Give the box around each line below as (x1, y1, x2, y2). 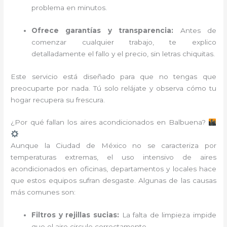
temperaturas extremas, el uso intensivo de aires (11, 153, 216, 162)
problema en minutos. (31, 3, 107, 12)
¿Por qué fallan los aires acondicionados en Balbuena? (11, 118, 209, 127)
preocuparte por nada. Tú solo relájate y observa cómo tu (11, 84, 216, 92)
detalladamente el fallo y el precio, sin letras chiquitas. (31, 49, 215, 58)
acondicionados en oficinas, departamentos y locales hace (11, 165, 216, 173)
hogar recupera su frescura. (11, 95, 105, 104)
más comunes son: (11, 188, 76, 197)
